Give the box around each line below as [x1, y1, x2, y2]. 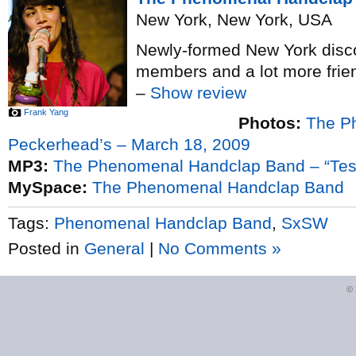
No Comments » [158, 239, 281, 257]
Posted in [8, 239, 84, 257]
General [84, 239, 145, 257]
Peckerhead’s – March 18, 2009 [8, 135, 250, 153]
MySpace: [8, 178, 87, 196]
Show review [150, 83, 246, 102]
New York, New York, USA [136, 10, 332, 29]
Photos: [238, 114, 301, 132]
